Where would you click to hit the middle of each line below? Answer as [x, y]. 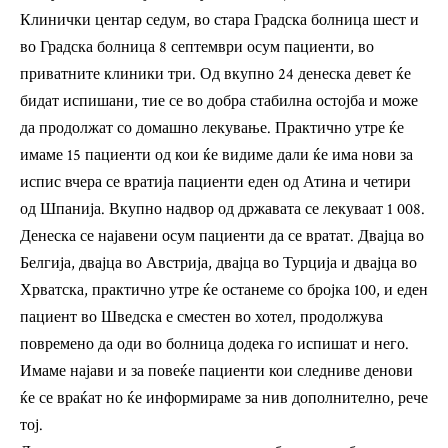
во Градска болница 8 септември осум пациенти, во [197, 48]
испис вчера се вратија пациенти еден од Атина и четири [215, 183]
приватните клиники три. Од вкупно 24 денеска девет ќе [215, 75]
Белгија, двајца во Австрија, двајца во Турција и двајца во [218, 264]
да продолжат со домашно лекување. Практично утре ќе [212, 129]
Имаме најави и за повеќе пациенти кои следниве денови [216, 372]
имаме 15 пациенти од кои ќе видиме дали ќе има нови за [216, 156]
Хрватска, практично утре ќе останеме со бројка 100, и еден [224, 291]
